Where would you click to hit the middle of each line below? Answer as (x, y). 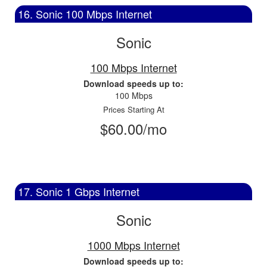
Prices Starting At (133, 109)
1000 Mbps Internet (133, 245)
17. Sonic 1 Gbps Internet (79, 191)
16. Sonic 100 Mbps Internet (85, 14)
